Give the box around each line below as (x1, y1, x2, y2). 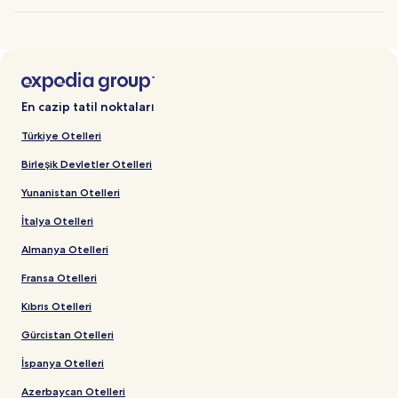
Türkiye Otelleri (21, 128, 101, 142)
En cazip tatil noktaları (21, 98, 154, 115)
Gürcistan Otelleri (21, 327, 114, 341)
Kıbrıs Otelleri (21, 298, 92, 313)
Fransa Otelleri (21, 270, 97, 284)
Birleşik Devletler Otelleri (21, 156, 152, 171)
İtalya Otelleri (21, 213, 93, 227)
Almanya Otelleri (21, 242, 108, 256)
